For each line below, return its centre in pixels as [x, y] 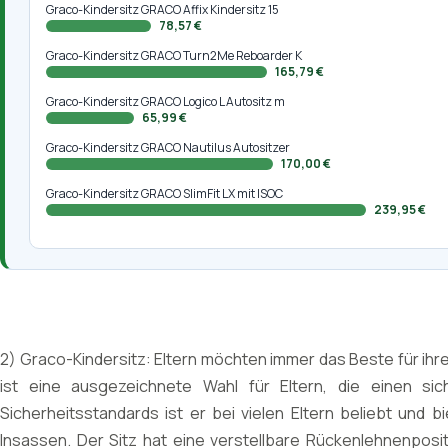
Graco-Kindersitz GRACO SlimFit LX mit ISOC [164, 193]
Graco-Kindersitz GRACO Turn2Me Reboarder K [174, 55]
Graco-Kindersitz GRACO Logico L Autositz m [165, 101]
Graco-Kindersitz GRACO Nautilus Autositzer [168, 147]
